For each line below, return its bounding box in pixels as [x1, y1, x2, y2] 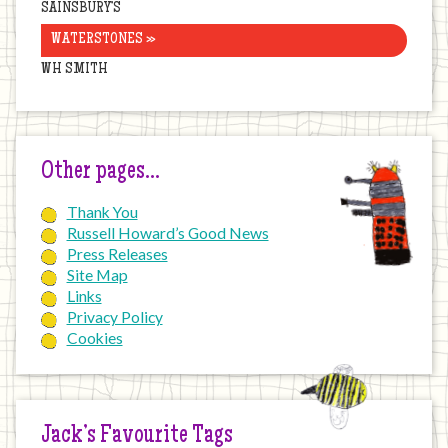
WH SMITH [41, 62, 109, 79]
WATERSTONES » [50, 31, 155, 48]
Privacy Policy [66, 308, 163, 327]
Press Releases [66, 245, 168, 264]
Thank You [66, 203, 138, 222]
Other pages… [41, 160, 161, 187]
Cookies [66, 329, 123, 348]
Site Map [66, 266, 128, 285]
